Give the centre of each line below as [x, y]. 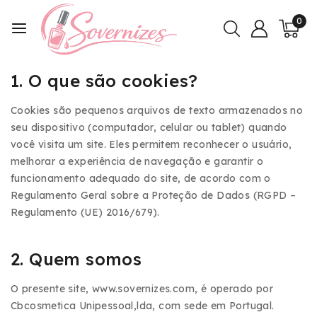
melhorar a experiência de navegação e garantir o [137, 161]
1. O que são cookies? [104, 81]
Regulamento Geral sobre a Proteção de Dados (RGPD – [154, 195]
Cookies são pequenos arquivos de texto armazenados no [157, 110]
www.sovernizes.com [143, 289]
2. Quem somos [76, 259]
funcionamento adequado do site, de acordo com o [141, 178]
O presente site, [51, 289]
